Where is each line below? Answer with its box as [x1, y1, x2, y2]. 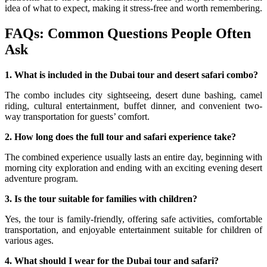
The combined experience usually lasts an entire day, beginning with [5, 151, 262, 162]
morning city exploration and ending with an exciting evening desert [5, 162, 262, 173]
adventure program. [5, 173, 78, 184]
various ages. [5, 235, 54, 246]
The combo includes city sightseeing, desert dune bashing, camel [5, 89, 262, 100]
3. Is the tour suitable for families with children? [5, 193, 197, 204]
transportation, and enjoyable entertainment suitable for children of [5, 224, 262, 235]
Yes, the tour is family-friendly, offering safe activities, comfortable [5, 213, 262, 224]
